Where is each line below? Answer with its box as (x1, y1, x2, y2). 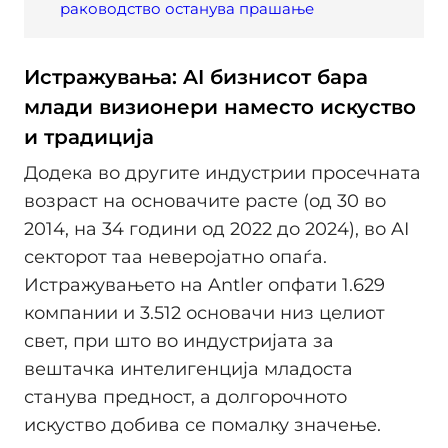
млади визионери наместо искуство (24, 95, 416, 120)
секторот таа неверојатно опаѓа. (24, 245, 327, 268)
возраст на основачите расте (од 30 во (24, 189, 386, 212)
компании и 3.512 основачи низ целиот (24, 301, 385, 324)
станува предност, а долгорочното (24, 385, 347, 408)
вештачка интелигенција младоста (24, 357, 353, 380)
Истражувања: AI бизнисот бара (24, 65, 368, 90)
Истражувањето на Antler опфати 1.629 (24, 273, 385, 296)
